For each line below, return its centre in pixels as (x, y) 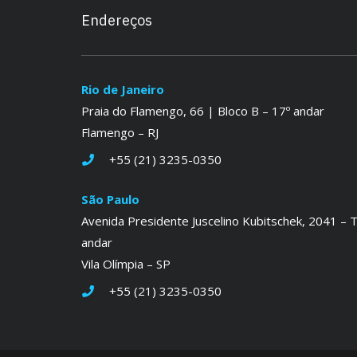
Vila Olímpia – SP (126, 263)
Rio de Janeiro (123, 89)
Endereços (117, 20)
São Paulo (110, 199)
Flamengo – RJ (120, 132)
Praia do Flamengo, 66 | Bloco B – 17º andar (203, 110)
